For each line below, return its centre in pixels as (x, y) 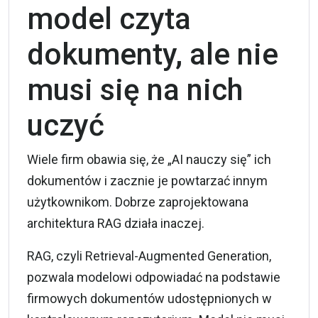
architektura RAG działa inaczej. (116, 223)
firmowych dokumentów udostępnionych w (149, 298)
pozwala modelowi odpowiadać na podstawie (154, 277)
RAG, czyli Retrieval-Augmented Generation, (149, 256)
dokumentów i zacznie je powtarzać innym (147, 180)
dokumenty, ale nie (153, 54)
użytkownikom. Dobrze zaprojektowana (138, 202)
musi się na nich (135, 89)
